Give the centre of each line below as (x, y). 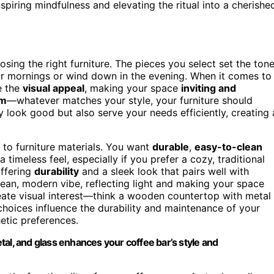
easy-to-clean (228, 146)
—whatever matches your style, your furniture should (130, 100)
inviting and (209, 88)
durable (171, 146)
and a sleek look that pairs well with (164, 171)
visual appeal (54, 88)
